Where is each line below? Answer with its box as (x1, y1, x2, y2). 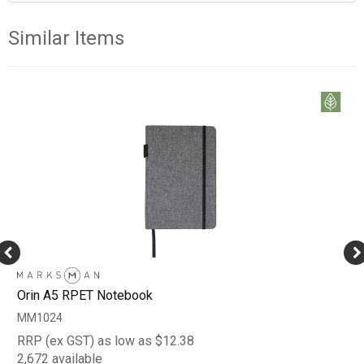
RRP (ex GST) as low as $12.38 (17, 332, 194, 349)
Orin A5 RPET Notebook (17, 287, 153, 303)
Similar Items (8, 26, 124, 50)
